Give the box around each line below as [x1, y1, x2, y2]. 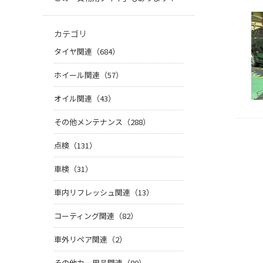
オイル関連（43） [54, 93, 116, 104]
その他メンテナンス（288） [54, 116, 150, 128]
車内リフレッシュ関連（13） [54, 187, 154, 198]
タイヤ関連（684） [54, 46, 120, 58]
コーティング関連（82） [54, 210, 138, 222]
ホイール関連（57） [54, 69, 123, 81]
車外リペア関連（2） [54, 234, 127, 245]
